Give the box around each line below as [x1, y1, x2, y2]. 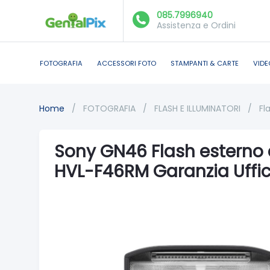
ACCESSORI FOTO [97, 58, 156, 68]
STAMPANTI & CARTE [171, 58, 239, 68]
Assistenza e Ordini [157, 19, 236, 31]
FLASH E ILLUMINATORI [154, 102, 243, 115]
